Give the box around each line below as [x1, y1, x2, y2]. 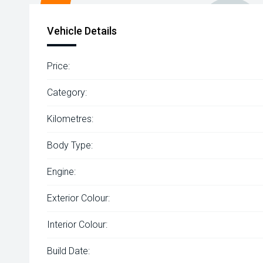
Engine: [47, 166, 76, 177]
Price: [47, 60, 70, 72]
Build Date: [47, 245, 90, 257]
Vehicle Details [47, 25, 117, 37]
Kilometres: [47, 113, 93, 124]
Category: [47, 87, 87, 98]
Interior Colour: [47, 219, 107, 230]
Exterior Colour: [47, 193, 110, 204]
